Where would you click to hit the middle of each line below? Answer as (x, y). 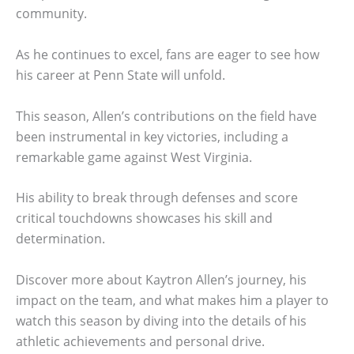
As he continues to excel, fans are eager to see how (168, 54)
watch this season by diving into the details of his (161, 320)
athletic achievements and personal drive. (140, 341)
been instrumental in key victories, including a (152, 136)
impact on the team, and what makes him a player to (172, 300)
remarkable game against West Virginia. (134, 157)
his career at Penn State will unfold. (121, 75)
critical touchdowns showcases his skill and (144, 218)
